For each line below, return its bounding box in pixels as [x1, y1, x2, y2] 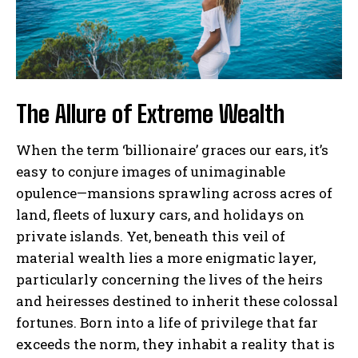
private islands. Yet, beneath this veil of [16, 226, 285, 245]
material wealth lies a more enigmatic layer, [16, 248, 316, 267]
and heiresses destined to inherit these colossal [16, 291, 338, 310]
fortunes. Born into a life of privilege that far [16, 312, 318, 332]
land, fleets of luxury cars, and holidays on [16, 205, 304, 224]
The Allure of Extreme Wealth [16, 98, 284, 128]
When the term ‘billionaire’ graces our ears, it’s [16, 140, 328, 159]
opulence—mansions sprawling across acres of [16, 183, 332, 202]
